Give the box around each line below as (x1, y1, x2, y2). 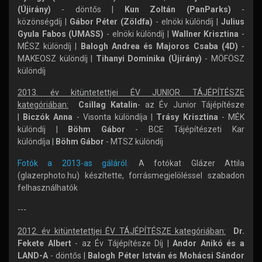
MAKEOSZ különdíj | (18, 54, 96, 63)
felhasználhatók (18, 183, 78, 192)
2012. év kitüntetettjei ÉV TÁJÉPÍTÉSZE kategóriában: (18, 226, 226, 236)
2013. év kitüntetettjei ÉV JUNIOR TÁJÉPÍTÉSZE (18, 88, 244, 97)
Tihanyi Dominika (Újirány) (95, 54, 202, 63)
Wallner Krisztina (171, 29, 239, 39)
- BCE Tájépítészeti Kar (125, 125, 245, 134)
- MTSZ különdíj (104, 137, 163, 146)
